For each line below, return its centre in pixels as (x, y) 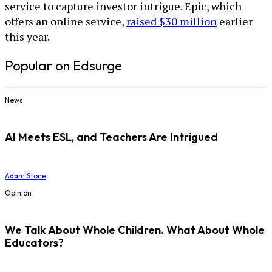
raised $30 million (172, 21)
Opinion (18, 192)
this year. (27, 36)
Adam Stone (25, 175)
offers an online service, (66, 21)
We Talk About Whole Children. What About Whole (135, 229)
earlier (235, 21)
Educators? (34, 242)
